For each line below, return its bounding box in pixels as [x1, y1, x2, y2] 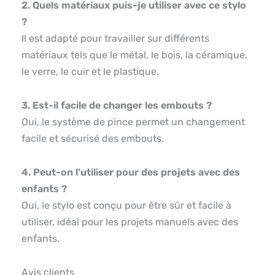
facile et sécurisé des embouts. [21, 132, 164, 144]
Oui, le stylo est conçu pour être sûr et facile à [21, 199, 231, 211]
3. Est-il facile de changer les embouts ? [21, 99, 212, 111]
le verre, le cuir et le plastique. [21, 65, 159, 77]
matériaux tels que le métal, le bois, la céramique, [21, 48, 247, 61]
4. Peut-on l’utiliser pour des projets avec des [21, 166, 240, 178]
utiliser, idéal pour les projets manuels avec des [21, 215, 238, 228]
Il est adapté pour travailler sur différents [21, 32, 209, 44]
